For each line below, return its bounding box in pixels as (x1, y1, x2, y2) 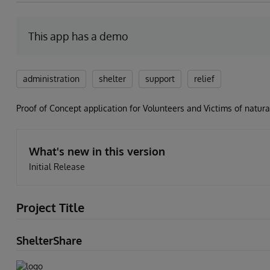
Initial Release (29, 162, 85, 172)
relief (194, 74, 215, 84)
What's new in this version (29, 145, 165, 158)
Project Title (16, 199, 84, 215)
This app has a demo (28, 30, 128, 43)
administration (23, 74, 80, 84)
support (145, 74, 175, 84)
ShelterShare (16, 234, 82, 247)
